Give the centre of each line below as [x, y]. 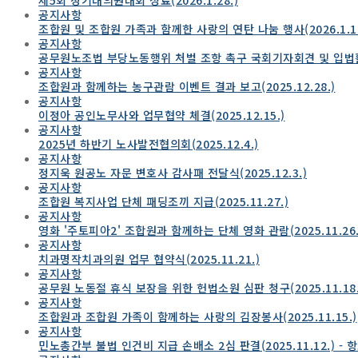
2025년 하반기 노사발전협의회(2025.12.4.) [149, 143]
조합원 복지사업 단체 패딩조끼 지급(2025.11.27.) [163, 201]
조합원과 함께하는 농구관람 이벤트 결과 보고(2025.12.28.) [187, 86]
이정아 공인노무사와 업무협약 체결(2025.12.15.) [162, 115]
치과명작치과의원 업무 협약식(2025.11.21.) [149, 259]
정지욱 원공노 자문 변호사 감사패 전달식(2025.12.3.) [173, 172]
